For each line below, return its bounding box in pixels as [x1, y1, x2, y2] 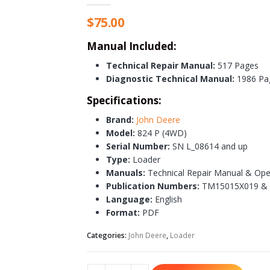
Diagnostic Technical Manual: [106, 73, 234, 85]
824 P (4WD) [135, 127, 187, 139]
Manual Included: [87, 39, 177, 54]
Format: [106, 207, 140, 219]
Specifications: [87, 93, 162, 108]
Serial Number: [106, 140, 172, 152]
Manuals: [106, 167, 145, 179]
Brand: [106, 114, 134, 126]
